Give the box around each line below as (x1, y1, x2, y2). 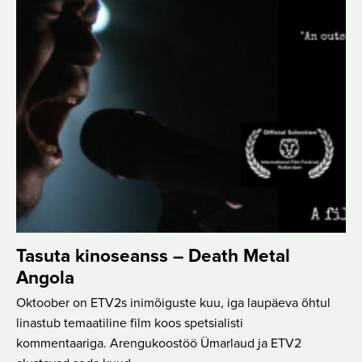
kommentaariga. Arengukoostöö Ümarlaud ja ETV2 (16, 336, 301, 350)
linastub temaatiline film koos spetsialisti (16, 316, 243, 330)
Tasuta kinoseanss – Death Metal (16, 246, 290, 266)
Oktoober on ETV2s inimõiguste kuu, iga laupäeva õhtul (16, 296, 330, 309)
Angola (16, 268, 74, 288)
